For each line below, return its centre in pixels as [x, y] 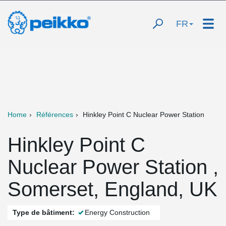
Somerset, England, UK [112, 189]
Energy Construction [117, 212]
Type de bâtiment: [44, 212]
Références [55, 115]
